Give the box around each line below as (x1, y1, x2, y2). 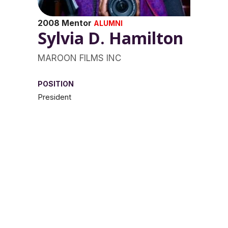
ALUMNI (94, 19, 123, 27)
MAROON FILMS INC (38, 53, 121, 63)
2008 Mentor (38, 18, 94, 28)
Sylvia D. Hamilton (38, 27, 187, 49)
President (38, 92, 71, 102)
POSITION (38, 79, 74, 88)
